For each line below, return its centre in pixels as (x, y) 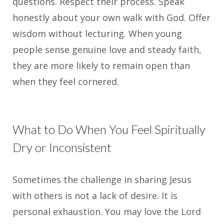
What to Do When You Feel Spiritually (109, 129)
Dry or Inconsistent (62, 147)
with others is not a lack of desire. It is (95, 196)
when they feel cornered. (66, 82)
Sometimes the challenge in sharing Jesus (102, 180)
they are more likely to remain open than (101, 66)
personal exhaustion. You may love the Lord (107, 212)
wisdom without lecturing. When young (97, 34)
